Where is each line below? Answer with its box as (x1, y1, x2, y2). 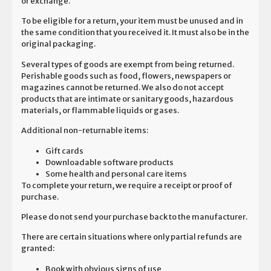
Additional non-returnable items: (21, 125, 148, 136)
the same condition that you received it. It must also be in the (21, 27, 249, 38)
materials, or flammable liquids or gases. (21, 105, 179, 116)
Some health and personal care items (45, 168, 187, 179)
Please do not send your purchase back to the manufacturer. (21, 211, 247, 222)
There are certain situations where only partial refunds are (21, 232, 242, 243)
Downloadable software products (45, 157, 174, 168)
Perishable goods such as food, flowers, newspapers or (21, 70, 231, 81)
